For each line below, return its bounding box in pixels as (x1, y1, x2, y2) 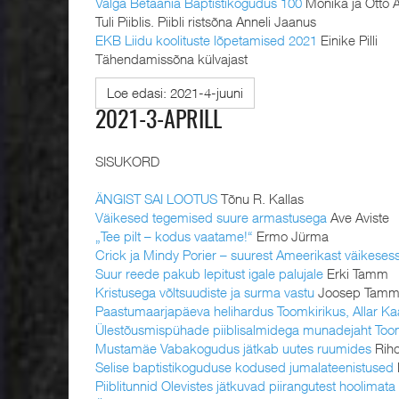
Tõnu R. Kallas (217, 191, 304, 208)
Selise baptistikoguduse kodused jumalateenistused (95, 359, 394, 376)
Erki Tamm (323, 265, 388, 282)
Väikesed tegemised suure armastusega (95, 209, 327, 226)
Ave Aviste (327, 209, 389, 226)
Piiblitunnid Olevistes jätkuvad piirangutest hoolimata (95, 378, 395, 395)
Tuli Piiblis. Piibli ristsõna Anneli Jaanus (95, 12, 316, 29)
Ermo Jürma (253, 228, 329, 245)
